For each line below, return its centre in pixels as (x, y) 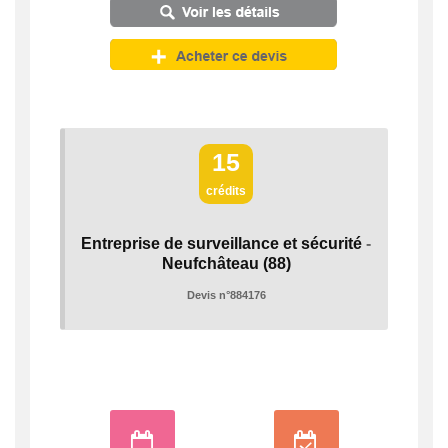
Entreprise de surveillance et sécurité (221, 243)
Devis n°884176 (226, 294)
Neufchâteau (210, 263)
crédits (226, 190)
